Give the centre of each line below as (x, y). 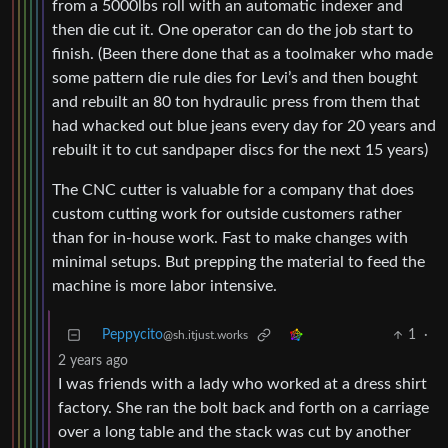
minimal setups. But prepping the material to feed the (238, 262)
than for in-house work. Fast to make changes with (230, 238)
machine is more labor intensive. (164, 286)
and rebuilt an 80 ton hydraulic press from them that (236, 102)
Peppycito (132, 335)
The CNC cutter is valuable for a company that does (233, 190)
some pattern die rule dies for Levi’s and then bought (235, 78)
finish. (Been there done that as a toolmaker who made (242, 54)
